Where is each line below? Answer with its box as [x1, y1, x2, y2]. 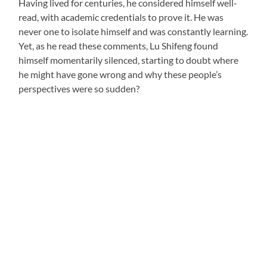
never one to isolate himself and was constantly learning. [18, 25, 249, 37]
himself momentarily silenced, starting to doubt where [18, 54, 239, 66]
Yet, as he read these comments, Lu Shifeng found [18, 39, 219, 51]
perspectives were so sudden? [18, 82, 140, 94]
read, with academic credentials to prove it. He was [18, 11, 224, 23]
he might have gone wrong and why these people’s [18, 68, 222, 80]
